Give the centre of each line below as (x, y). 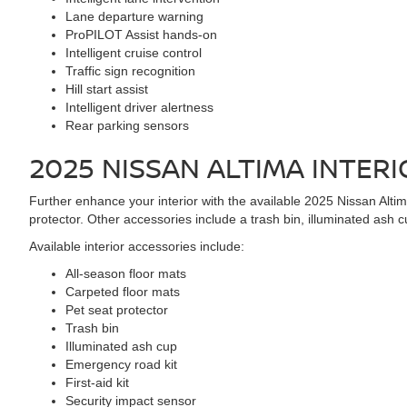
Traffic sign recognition (130, 71)
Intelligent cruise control (134, 53)
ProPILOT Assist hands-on (141, 35)
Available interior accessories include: (137, 246)
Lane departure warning (134, 16)
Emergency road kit (121, 364)
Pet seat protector (117, 310)
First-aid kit (97, 382)
